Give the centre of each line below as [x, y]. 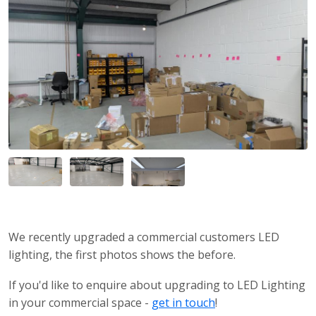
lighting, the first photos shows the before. [122, 254]
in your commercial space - [80, 302]
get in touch [183, 302]
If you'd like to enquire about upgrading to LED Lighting [157, 285]
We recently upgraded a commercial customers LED [144, 237]
